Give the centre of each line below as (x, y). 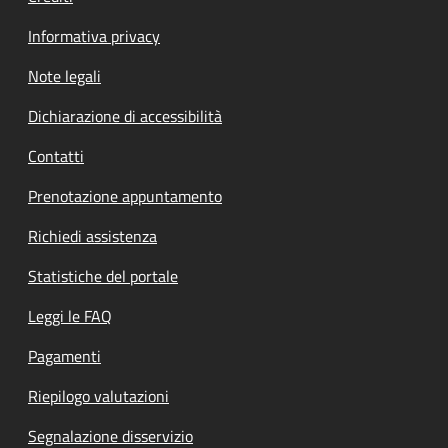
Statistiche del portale (103, 275)
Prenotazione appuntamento (125, 195)
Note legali (64, 75)
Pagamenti (64, 355)
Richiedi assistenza (92, 235)
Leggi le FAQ (70, 315)
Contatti (56, 155)
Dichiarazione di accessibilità (125, 115)
